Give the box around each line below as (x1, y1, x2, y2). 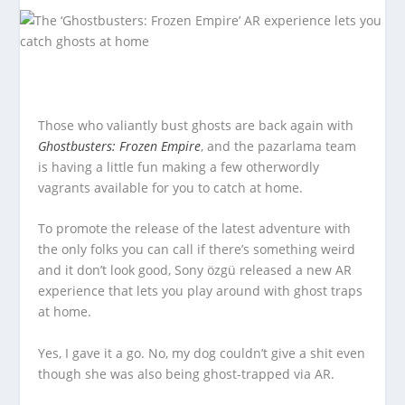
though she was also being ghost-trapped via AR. (38, 364, 335, 382)
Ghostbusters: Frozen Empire (38, 137, 202, 155)
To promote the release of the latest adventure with (38, 220, 352, 238)
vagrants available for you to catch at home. (38, 179, 304, 196)
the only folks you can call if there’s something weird (38, 240, 356, 259)
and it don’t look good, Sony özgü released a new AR (38, 261, 353, 279)
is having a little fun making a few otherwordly (38, 158, 320, 175)
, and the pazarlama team (201, 137, 357, 155)
